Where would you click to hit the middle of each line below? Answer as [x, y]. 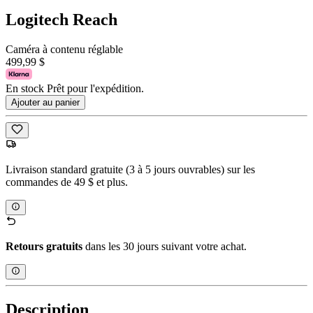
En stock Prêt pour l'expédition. [75, 89]
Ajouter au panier [45, 103]
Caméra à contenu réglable [64, 50]
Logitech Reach [61, 20]
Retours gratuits [44, 246]
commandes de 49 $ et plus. [67, 182]
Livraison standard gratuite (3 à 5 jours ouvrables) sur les [130, 169]
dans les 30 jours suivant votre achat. [165, 246]
